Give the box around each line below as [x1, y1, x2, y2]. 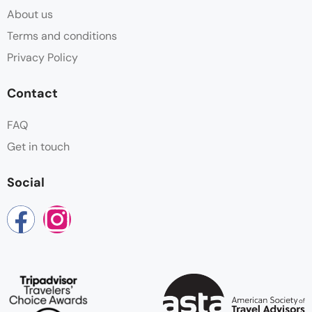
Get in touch [7, 139, 70, 154]
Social [7, 173, 45, 191]
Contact [7, 84, 58, 102]
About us [7, 6, 53, 22]
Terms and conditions [7, 28, 117, 43]
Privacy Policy [7, 49, 78, 65]
